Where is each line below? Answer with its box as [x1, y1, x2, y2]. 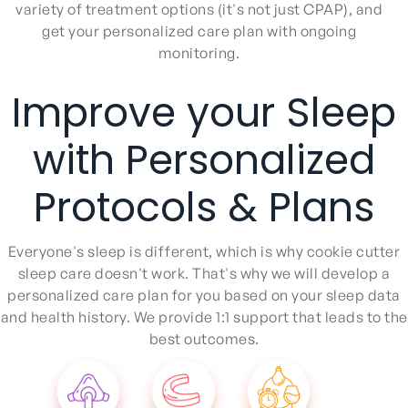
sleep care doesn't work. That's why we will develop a [17, 264, 391, 283]
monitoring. [158, 44, 240, 63]
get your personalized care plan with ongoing [42, 22, 357, 41]
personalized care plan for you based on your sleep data [7, 286, 401, 305]
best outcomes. [148, 330, 260, 349]
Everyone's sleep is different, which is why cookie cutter [7, 242, 401, 261]
